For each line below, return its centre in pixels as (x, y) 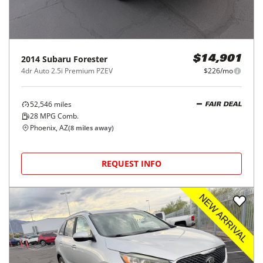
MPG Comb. (58, 116)
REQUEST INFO (131, 164)
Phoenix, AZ (49, 128)
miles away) (94, 128)
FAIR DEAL (223, 104)
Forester (90, 59)
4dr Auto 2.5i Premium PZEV (67, 71)
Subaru (57, 59)
